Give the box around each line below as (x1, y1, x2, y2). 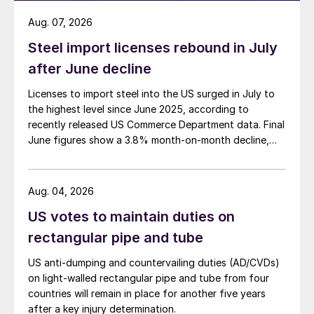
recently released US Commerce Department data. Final (28, 118, 285, 131)
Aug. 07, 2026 (28, 16, 93, 29)
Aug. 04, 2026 (28, 185, 94, 198)
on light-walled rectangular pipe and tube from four (28, 272, 269, 285)
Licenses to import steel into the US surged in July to (28, 88, 275, 100)
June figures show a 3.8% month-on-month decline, (28, 134, 269, 146)
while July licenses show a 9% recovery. (28, 149, 212, 162)
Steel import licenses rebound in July (28, 39, 278, 57)
